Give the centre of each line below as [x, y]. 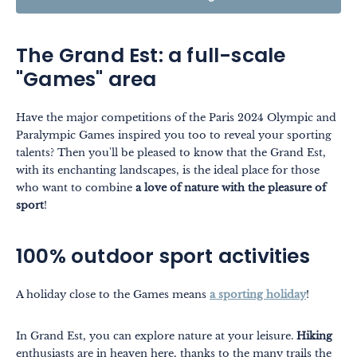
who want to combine [76, 188]
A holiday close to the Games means [113, 295]
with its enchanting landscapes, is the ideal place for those [168, 171]
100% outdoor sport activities [163, 259]
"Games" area [86, 82]
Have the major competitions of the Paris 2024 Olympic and [176, 118]
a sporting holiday [258, 295]
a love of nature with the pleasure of [231, 188]
